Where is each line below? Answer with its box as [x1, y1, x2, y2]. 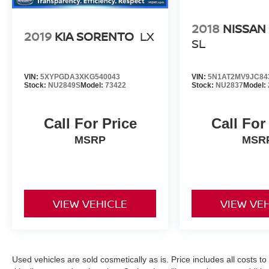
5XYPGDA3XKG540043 [40, 73, 120, 82]
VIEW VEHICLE [53, 196, 128, 211]
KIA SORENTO [55, 28, 134, 44]
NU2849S [48, 81, 80, 90]
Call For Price [43, 115, 137, 132]
